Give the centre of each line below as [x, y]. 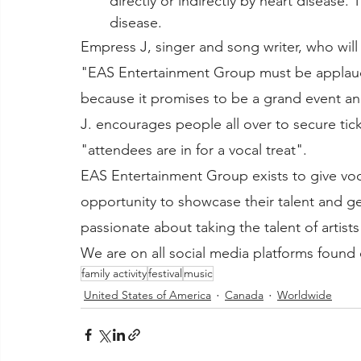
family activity [114, 273]
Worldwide [305, 295]
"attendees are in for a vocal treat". [194, 149]
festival [165, 273]
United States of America [147, 295]
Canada [244, 295]
